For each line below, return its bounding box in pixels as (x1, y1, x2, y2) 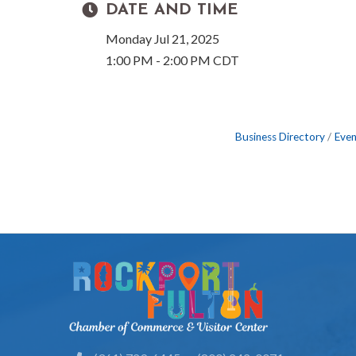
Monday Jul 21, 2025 (106, 30, 219, 46)
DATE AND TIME (106, 2, 238, 18)
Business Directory (234, 130, 325, 143)
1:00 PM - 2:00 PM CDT (106, 52, 239, 68)
